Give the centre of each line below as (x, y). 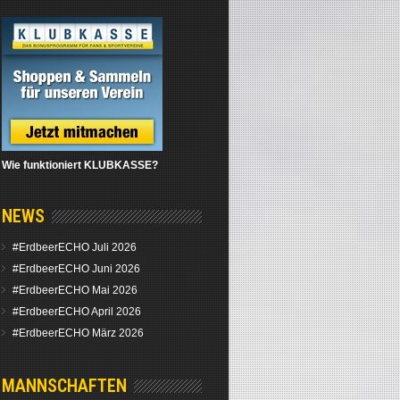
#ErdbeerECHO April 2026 (77, 312)
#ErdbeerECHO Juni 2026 (77, 269)
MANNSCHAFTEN (65, 386)
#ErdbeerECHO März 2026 (79, 333)
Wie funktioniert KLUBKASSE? (80, 165)
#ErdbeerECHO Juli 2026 (75, 247)
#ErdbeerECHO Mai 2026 (75, 290)
